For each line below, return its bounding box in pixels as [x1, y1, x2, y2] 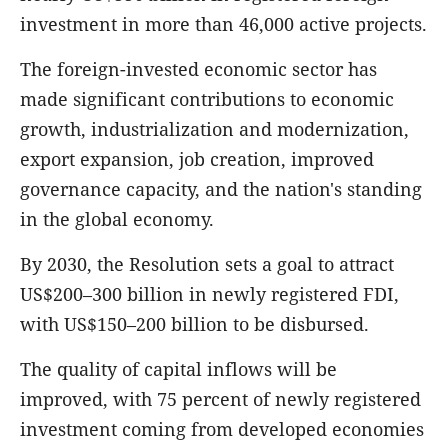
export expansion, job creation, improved [20, 146, 374, 171]
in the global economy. [20, 206, 214, 231]
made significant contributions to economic [20, 86, 394, 111]
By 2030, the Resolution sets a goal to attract [20, 251, 394, 276]
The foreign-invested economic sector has [20, 56, 377, 81]
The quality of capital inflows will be [20, 356, 337, 381]
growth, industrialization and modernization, [20, 116, 409, 141]
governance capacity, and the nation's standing [20, 176, 422, 201]
